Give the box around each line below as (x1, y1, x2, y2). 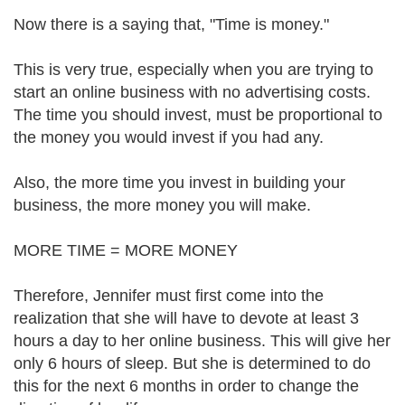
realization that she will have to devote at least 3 (14, 309, 359, 327)
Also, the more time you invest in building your (14, 174, 345, 192)
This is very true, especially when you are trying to (14, 61, 373, 79)
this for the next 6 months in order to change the (14, 377, 359, 395)
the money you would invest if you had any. (14, 128, 324, 146)
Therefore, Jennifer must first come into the (14, 287, 324, 305)
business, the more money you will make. (14, 196, 311, 214)
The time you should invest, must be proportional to (14, 106, 382, 124)
